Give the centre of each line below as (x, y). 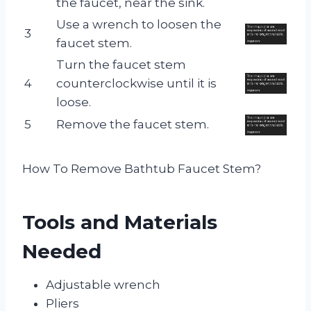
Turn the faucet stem (121, 64)
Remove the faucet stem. (133, 124)
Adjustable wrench (103, 284)
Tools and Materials (120, 222)
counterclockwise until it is (136, 83)
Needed (62, 251)
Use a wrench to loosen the (139, 24)
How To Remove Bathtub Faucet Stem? (142, 168)
